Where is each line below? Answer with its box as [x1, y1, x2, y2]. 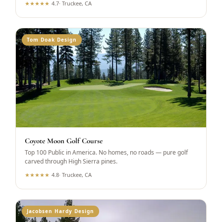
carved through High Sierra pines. [25, 157, 118, 166]
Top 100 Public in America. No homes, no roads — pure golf [25, 148, 188, 157]
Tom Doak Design [27, 36, 77, 43]
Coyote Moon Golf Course [25, 136, 103, 145]
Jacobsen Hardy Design [27, 208, 95, 215]
